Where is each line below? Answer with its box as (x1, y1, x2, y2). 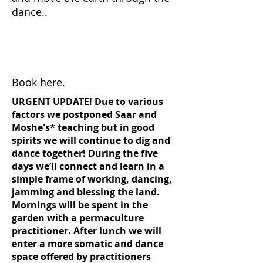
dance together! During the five (12, 147, 158, 160)
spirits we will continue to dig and (12, 134, 170, 147)
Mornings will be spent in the (12, 198, 148, 211)
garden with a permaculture (12, 211, 144, 224)
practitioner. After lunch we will (12, 224, 161, 237)
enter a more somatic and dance (12, 237, 163, 250)
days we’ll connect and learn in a (12, 160, 164, 173)
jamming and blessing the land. (12, 186, 160, 198)
